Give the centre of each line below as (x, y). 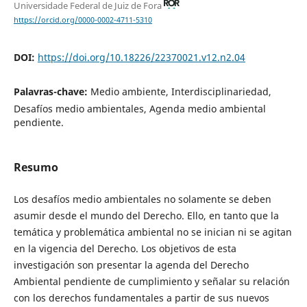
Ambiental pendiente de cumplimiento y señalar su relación (151, 281)
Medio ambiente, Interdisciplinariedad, (181, 91)
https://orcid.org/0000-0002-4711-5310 (83, 20)
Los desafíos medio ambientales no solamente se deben (142, 199)
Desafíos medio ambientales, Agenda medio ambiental (139, 108)
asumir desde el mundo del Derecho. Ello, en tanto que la (146, 215)
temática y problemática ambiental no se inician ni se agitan (152, 232)
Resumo (36, 167)
